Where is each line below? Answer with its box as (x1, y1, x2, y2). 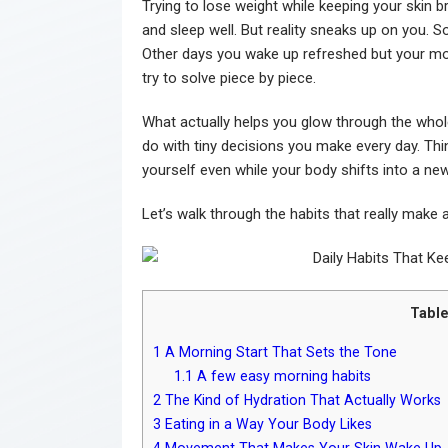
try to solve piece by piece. (142, 68, 316, 87)
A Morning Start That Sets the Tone (161, 343, 397, 360)
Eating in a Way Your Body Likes (161, 415, 372, 432)
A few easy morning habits (193, 367, 372, 384)
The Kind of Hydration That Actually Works (161, 391, 441, 408)
